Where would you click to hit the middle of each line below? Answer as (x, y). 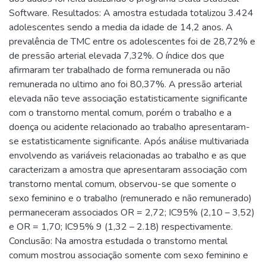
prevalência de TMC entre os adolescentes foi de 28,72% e (132, 41)
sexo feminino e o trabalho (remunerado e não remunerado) (130, 198)
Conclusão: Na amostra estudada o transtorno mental (118, 241)
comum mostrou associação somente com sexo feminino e (129, 255)
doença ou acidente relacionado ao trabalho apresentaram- (129, 127)
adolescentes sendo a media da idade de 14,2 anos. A (121, 27)
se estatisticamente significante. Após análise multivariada (129, 141)
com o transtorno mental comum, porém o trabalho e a (120, 113)
